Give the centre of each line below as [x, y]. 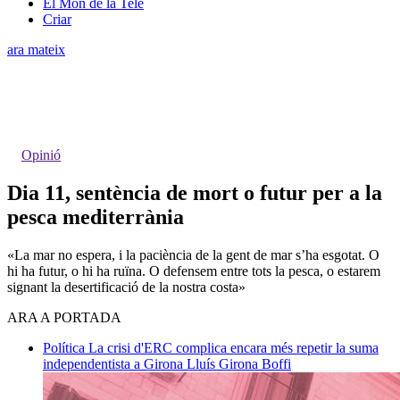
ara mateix [36, 49]
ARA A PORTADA [64, 317]
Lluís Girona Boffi [239, 363]
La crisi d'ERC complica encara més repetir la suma [233, 347]
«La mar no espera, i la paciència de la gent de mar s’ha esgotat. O [193, 254]
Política [66, 347]
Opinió [41, 154]
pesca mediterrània [96, 217]
